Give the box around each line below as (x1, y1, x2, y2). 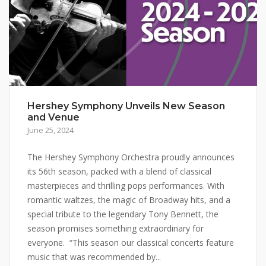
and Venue (27, 112, 80, 123)
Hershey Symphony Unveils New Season (27, 100, 225, 112)
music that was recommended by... (27, 251, 161, 263)
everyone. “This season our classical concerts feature (27, 237, 234, 249)
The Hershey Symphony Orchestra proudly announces (27, 151, 235, 163)
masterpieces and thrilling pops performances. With (27, 180, 224, 192)
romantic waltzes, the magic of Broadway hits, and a (27, 194, 230, 206)
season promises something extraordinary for (27, 223, 204, 235)
